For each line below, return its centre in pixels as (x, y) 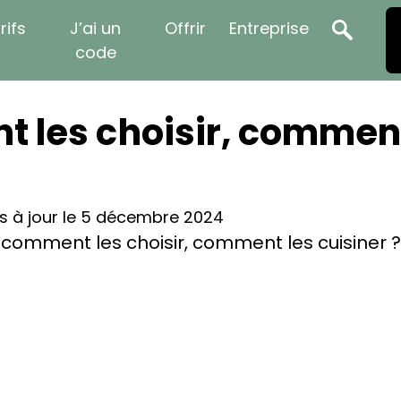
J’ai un (96, 28)
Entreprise (269, 28)
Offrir (186, 28)
